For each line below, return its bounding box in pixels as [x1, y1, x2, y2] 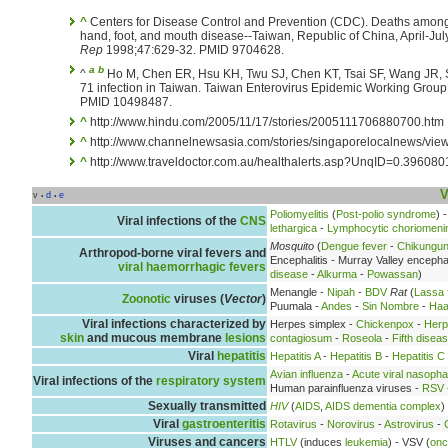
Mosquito [270, 239, 314, 252]
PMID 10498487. [80, 94, 172, 109]
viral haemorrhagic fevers [118, 259, 266, 274]
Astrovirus [384, 417, 434, 430]
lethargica [270, 221, 317, 234]
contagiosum [270, 331, 332, 344]
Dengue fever [321, 239, 387, 252]
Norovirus [327, 417, 375, 430]
